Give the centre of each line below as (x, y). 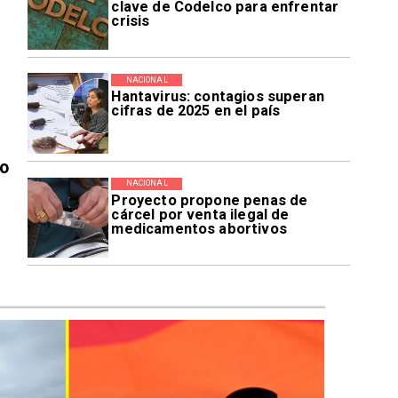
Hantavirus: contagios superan (218, 96)
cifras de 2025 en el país (196, 110)
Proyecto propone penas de (210, 200)
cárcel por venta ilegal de (200, 214)
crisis (131, 21)
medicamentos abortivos (199, 228)
